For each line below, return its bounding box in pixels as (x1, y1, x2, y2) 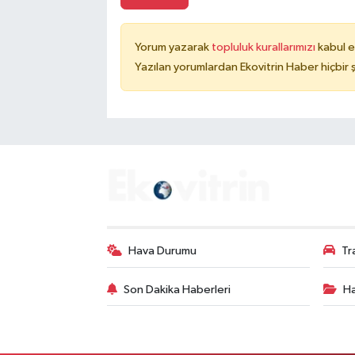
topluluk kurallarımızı (211, 40, 318, 53)
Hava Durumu (128, 245, 197, 258)
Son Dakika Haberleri (124, 283, 231, 296)
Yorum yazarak (134, 40, 212, 53)
